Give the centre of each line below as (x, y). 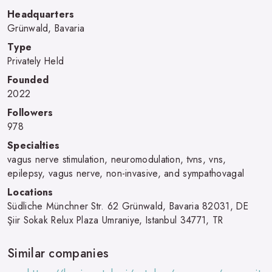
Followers (30, 112)
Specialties (34, 145)
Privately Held (36, 61)
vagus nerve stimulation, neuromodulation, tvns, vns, (117, 159)
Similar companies (58, 253)
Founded (28, 80)
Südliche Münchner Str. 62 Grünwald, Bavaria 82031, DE (128, 206)
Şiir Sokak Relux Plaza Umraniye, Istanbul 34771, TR (115, 220)
